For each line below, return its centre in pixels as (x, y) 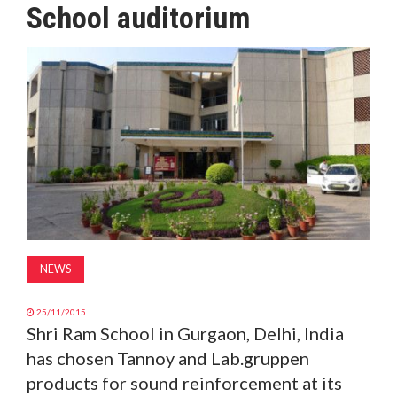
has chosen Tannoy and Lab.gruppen (168, 358)
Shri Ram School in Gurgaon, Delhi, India (185, 334)
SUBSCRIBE (44, 121)
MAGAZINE (44, 33)
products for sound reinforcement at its (184, 383)
